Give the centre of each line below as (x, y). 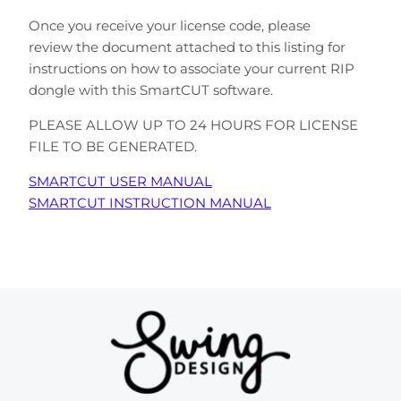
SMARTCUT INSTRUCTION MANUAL (149, 202)
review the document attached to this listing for (187, 47)
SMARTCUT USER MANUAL (120, 181)
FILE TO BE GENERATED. (112, 146)
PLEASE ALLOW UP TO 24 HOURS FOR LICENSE (193, 124)
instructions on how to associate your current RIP (191, 68)
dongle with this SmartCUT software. (152, 90)
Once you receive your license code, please (169, 25)
